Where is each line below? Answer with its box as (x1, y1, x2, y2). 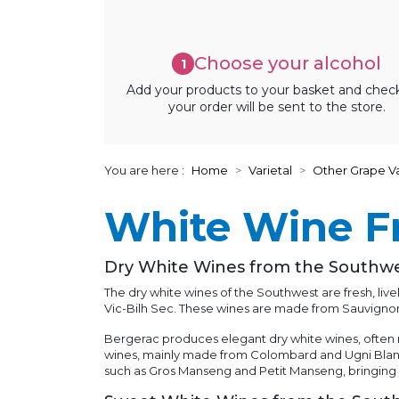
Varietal (248, 163, 292, 178)
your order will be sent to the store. (167, 99, 386, 116)
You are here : (104, 163, 184, 178)
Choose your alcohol (194, 53, 382, 75)
